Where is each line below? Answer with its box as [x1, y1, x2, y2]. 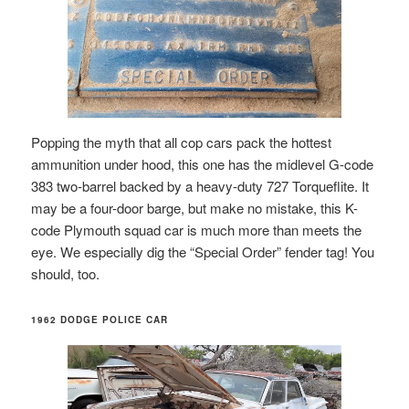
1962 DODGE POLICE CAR [31, 312, 169, 326]
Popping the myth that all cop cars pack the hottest [31, 132, 332, 152]
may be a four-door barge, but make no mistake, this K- [31, 198, 359, 218]
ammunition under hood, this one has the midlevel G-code [31, 154, 374, 174]
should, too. [31, 264, 100, 284]
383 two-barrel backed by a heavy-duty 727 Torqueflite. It [31, 176, 370, 196]
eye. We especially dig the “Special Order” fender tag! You [31, 242, 375, 262]
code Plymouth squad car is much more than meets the [31, 220, 362, 240]
